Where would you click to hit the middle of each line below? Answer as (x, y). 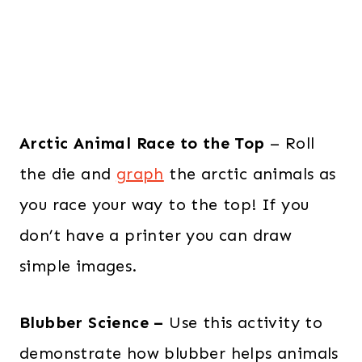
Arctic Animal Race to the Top (142, 143)
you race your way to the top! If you (164, 205)
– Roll (290, 143)
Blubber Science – (92, 323)
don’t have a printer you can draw (156, 236)
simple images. (78, 266)
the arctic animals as (250, 174)
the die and (68, 174)
